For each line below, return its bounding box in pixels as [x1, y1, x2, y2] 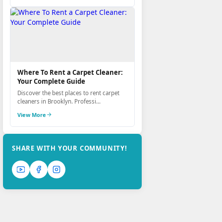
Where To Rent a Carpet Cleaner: [17, 68, 123, 77]
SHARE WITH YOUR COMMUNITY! [12, 144, 127, 153]
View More [17, 111, 46, 118]
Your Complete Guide [17, 77, 85, 86]
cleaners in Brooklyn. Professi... [17, 98, 101, 105]
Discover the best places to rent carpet [17, 89, 119, 97]
